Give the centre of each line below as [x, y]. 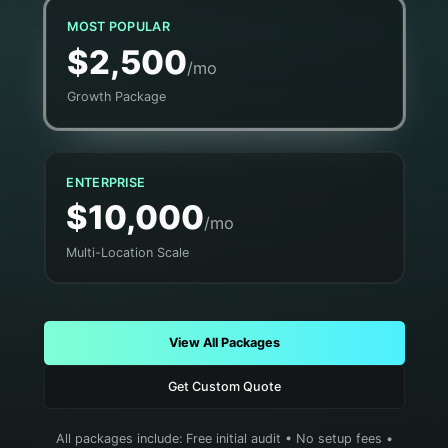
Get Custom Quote [224, 386]
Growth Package [117, 96]
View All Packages [224, 342]
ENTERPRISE [106, 183]
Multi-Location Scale [128, 252]
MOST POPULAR [119, 27]
